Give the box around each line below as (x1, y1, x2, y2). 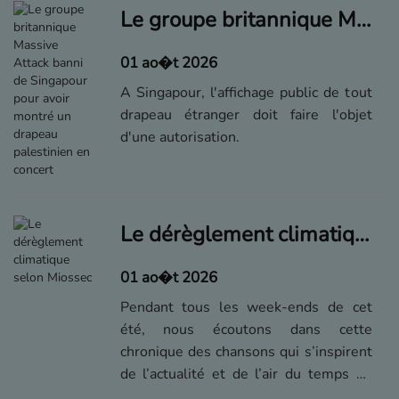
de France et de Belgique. (119, 23, 284, 43)
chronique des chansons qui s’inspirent (119, 342, 372, 362)
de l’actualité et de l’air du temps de (119, 364, 372, 384)
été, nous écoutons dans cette (119, 320, 372, 339)
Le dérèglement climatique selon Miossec (354, 220, 369, 248)
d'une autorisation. (119, 127, 240, 147)
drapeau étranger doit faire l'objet (119, 105, 372, 125)
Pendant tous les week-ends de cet (119, 297, 372, 317)
